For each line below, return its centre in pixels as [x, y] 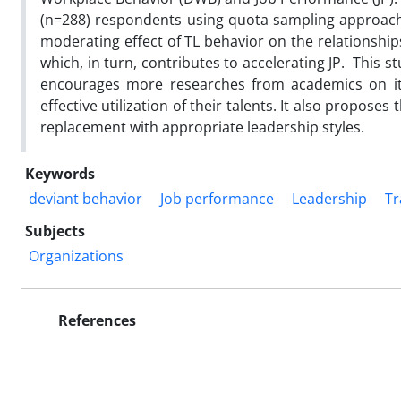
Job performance [217, 198]
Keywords [60, 173]
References [95, 320]
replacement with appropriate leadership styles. [202, 127]
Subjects [55, 230]
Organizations [76, 256]
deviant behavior [85, 198]
